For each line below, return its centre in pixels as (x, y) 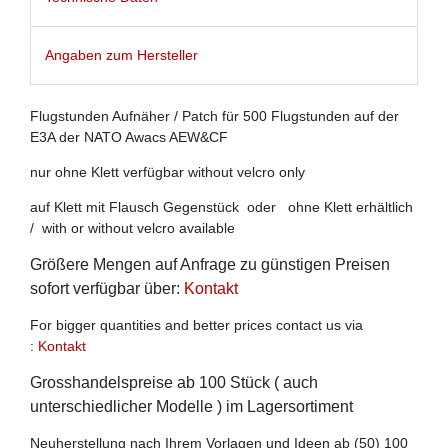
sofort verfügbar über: (107, 289)
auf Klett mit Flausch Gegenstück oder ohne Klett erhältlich (223, 207)
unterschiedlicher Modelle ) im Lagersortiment (193, 407)
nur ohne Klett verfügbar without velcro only (167, 172)
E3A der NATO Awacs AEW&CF (129, 137)
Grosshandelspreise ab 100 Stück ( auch (174, 383)
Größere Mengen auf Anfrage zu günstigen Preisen (210, 265)
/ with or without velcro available (132, 228)
